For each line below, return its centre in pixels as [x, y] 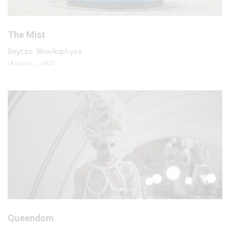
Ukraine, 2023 [31, 63]
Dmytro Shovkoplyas [45, 52]
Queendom [31, 218]
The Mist [26, 35]
